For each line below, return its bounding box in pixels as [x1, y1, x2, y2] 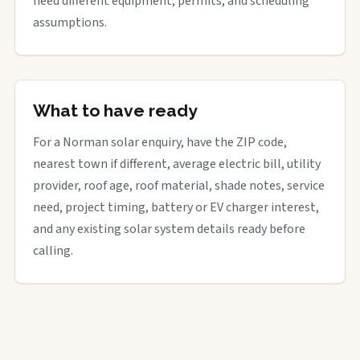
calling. [33, 241, 73, 260]
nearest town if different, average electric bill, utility [33, 154, 321, 173]
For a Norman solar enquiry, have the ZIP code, [33, 133, 287, 151]
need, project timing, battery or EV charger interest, [33, 198, 319, 216]
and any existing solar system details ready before [33, 219, 305, 238]
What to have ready [33, 100, 198, 121]
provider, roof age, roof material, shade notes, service [33, 176, 325, 194]
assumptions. [33, 13, 107, 31]
